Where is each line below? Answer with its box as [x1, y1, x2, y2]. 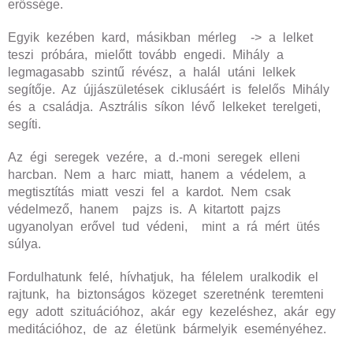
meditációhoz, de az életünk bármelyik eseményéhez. [8, 322, 326, 336]
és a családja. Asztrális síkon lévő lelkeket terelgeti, [8, 100, 321, 113]
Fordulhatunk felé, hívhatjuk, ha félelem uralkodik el [8, 270, 318, 284]
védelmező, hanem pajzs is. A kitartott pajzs [8, 203, 281, 216]
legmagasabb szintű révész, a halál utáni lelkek [8, 65, 295, 79]
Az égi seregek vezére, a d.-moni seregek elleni [8, 150, 300, 164]
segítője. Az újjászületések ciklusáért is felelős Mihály [8, 83, 329, 96]
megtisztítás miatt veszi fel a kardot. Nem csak [8, 185, 291, 199]
